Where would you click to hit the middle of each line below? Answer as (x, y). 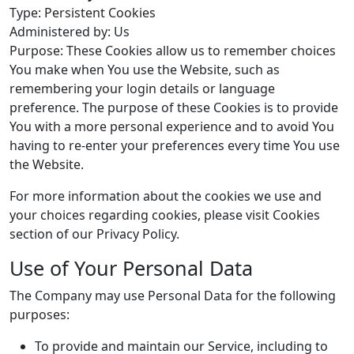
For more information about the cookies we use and (166, 196)
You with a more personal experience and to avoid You (172, 126)
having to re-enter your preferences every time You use (175, 145)
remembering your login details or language (142, 88)
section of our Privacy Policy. (94, 234)
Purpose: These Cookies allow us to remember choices (173, 51)
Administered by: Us (70, 32)
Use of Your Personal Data (131, 268)
